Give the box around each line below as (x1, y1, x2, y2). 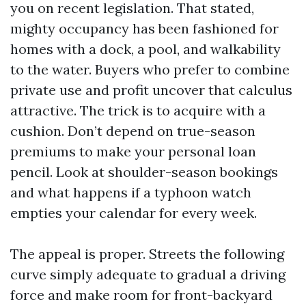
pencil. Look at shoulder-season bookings (10, 163, 278, 180)
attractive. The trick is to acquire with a (10, 102, 266, 119)
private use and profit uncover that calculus (10, 81, 292, 98)
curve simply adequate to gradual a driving (10, 266, 286, 283)
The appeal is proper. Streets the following (10, 245, 284, 262)
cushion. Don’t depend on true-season (10, 122, 255, 139)
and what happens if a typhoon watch (10, 184, 251, 201)
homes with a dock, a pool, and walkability (10, 40, 281, 57)
